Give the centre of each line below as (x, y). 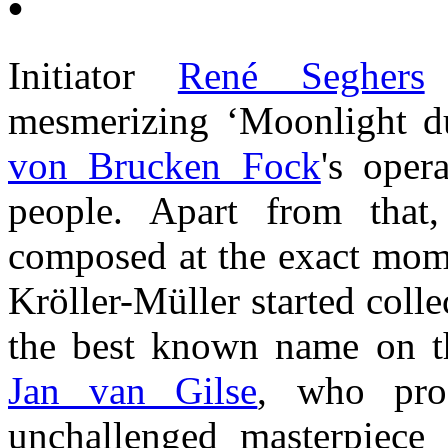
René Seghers (301, 76)
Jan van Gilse (133, 391)
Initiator (93, 76)
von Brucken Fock (164, 166)
